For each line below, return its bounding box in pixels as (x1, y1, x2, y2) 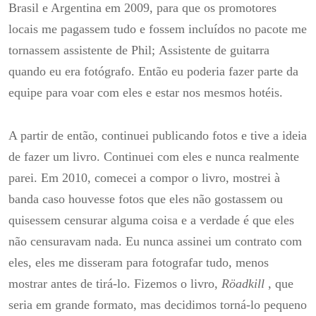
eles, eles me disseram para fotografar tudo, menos (8, 255, 269, 270)
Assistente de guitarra (159, 42, 269, 57)
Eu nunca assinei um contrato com (126, 234, 302, 249)
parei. (8, 171, 41, 186)
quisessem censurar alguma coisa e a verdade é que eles (8, 213, 294, 228)
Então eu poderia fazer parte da (138, 63, 298, 78)
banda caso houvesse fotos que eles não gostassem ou (8, 192, 283, 207)
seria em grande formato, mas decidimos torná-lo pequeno (8, 298, 307, 312)
